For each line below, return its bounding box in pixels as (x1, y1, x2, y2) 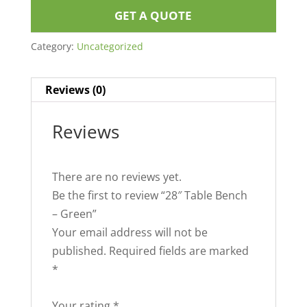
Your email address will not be (51, 225, 208, 241)
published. (51, 243, 106, 259)
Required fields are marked (108, 243, 249, 259)
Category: (30, 40, 77, 53)
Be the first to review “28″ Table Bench (51, 188, 247, 204)
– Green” (51, 206, 97, 222)
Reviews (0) (45, 82, 106, 98)
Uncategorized (76, 40, 143, 53)
